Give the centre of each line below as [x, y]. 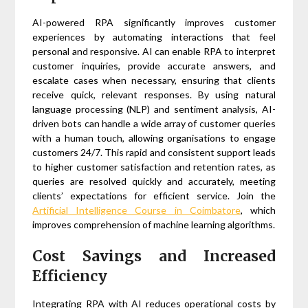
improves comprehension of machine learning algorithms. [154, 225]
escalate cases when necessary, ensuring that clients [154, 80]
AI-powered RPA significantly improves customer [154, 23]
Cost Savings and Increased [154, 256]
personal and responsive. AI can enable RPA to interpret [154, 52]
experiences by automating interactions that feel [154, 37]
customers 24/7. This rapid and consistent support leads [154, 153]
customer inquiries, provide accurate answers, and [154, 66]
